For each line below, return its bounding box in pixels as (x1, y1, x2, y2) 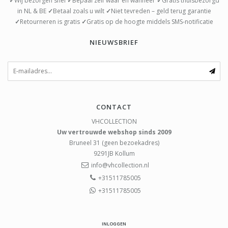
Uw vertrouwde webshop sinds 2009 (56, 127, 172, 136)
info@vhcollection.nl (91, 160, 149, 169)
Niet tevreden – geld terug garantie (110, 6, 211, 15)
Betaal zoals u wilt (52, 6, 106, 15)
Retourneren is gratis (20, 17, 81, 26)
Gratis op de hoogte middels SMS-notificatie (87, 17, 213, 26)
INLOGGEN (102, 220, 126, 227)
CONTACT (96, 102, 132, 111)
